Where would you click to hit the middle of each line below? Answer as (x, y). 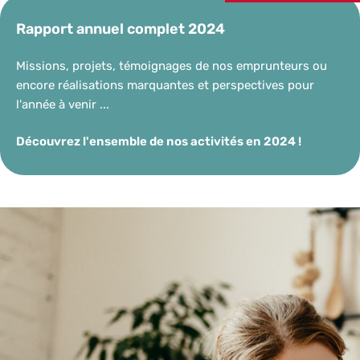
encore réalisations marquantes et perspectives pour (165, 85)
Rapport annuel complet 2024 (121, 29)
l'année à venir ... (64, 104)
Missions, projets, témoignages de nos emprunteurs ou (172, 65)
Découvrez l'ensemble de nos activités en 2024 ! (159, 141)
